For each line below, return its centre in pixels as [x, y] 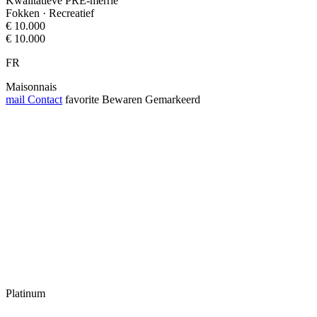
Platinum [25, 293]
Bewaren [122, 99]
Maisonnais [31, 86]
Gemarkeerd [173, 99]
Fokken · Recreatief [50, 13]
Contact [44, 99]
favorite [82, 99]
